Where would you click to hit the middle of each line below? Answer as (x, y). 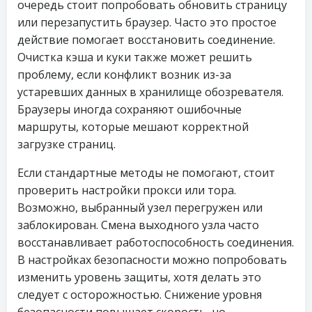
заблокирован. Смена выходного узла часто (138, 225)
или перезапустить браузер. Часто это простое (147, 22)
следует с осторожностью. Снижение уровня (140, 295)
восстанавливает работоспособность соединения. (156, 242)
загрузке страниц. (67, 144)
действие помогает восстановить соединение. (146, 40)
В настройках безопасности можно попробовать (152, 260)
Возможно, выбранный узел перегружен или (140, 208)
